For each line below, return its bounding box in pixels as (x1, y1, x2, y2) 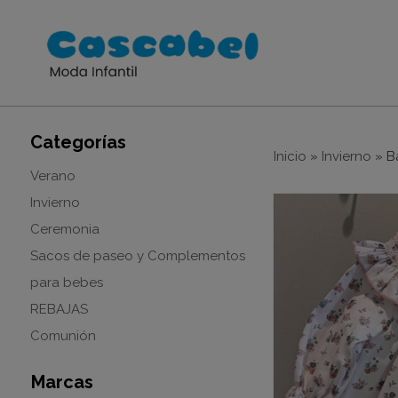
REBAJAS (29, 301, 88, 317)
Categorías (29, 131, 126, 153)
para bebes (29, 275, 103, 291)
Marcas (30, 371, 93, 393)
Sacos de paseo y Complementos (29, 248, 245, 264)
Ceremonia (29, 221, 99, 237)
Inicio (273, 148, 306, 164)
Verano (29, 168, 76, 184)
